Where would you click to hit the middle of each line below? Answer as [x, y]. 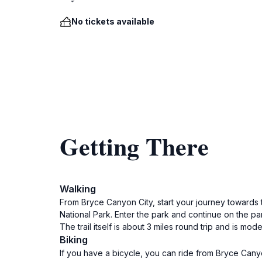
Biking [74, 240]
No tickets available [113, 21]
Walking [78, 189]
